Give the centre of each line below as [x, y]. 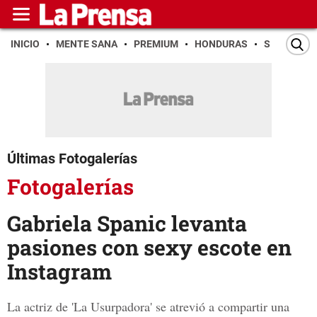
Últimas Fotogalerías [72, 158]
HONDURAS [221, 44]
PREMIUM [156, 44]
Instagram [59, 272]
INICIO [25, 44]
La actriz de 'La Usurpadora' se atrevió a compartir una [148, 307]
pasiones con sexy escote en [149, 248]
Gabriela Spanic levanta [127, 224]
